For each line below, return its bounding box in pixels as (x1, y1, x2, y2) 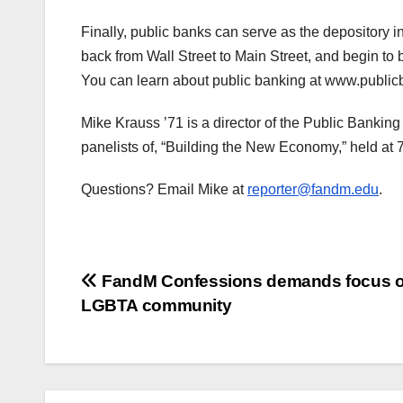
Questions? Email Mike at (81, 181, 247, 197)
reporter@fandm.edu (247, 181, 379, 197)
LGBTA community (81, 295, 232, 315)
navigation (80, 306, 226, 342)
